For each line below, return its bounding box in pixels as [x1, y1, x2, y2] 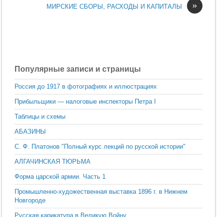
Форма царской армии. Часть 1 [15, 172, 106, 180]
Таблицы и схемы [15, 112, 66, 120]
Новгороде [15, 196, 46, 204]
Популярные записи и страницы [15, 64, 141, 73]
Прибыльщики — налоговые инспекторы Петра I [15, 97, 156, 105]
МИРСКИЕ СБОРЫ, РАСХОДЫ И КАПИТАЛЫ [46, 3, 182, 10]
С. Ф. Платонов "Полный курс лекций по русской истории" [15, 142, 186, 150]
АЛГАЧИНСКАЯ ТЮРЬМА [15, 157, 91, 165]
